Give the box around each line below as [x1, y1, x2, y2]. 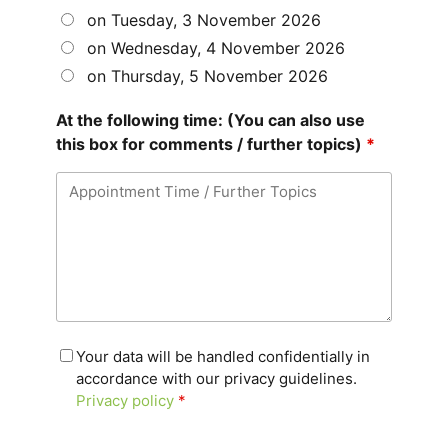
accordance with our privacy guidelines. [76, 369, 357, 389]
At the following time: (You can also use [56, 110, 365, 131]
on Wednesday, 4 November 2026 [87, 38, 345, 59]
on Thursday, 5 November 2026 [87, 66, 328, 87]
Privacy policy [76, 391, 174, 411]
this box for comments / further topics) [56, 134, 366, 155]
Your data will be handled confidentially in [76, 347, 370, 367]
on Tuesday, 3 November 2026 [87, 10, 321, 31]
